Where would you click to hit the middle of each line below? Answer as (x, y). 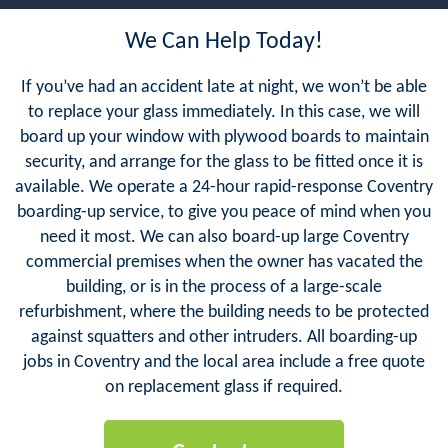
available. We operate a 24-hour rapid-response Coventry (224, 187)
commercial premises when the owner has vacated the (224, 262)
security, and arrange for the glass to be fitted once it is (224, 162)
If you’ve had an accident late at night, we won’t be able (224, 87)
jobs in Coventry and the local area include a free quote (224, 362)
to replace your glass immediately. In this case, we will (224, 112)
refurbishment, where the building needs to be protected (224, 312)
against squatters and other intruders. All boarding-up (224, 337)
